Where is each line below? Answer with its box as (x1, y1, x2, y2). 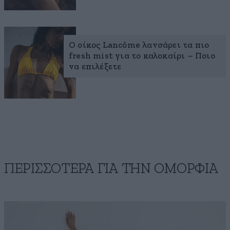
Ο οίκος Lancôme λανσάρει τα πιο (69, 41, 209, 50)
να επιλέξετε (69, 63, 122, 72)
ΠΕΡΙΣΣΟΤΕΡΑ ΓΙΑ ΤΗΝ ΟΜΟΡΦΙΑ (4, 162, 218, 177)
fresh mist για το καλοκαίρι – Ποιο (69, 52, 215, 61)
